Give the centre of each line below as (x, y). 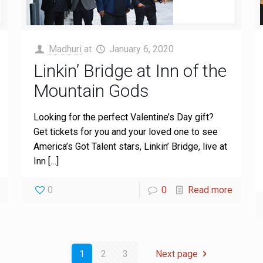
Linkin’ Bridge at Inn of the (130, 71)
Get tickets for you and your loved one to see (125, 132)
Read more (210, 190)
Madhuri (65, 49)
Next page (177, 254)
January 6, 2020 (142, 49)
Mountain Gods (91, 91)
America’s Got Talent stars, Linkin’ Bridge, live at (130, 146)
